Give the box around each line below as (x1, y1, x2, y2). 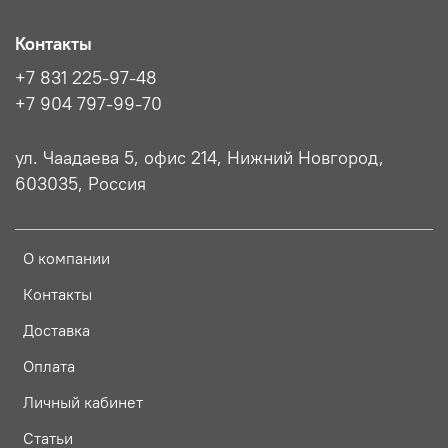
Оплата (23, 356, 75, 377)
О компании (23, 248, 110, 269)
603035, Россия (15, 173, 146, 196)
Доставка (23, 320, 90, 341)
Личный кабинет (23, 392, 143, 413)
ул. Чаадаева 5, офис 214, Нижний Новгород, (15, 147, 384, 170)
